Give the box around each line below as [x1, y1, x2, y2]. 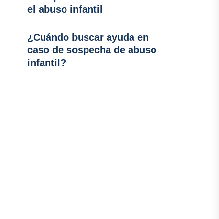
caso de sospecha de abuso [27, 44, 156, 55]
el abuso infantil [27, 4, 103, 15]
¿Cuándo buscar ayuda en [27, 32, 149, 43]
